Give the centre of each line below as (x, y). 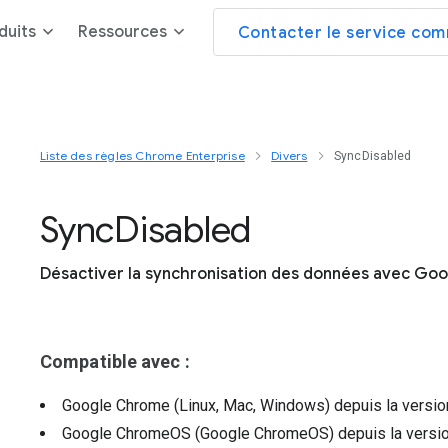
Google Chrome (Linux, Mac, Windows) (198, 405)
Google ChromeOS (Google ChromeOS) (200, 433)
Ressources (122, 32)
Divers (289, 155)
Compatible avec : (115, 361)
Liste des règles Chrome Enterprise (142, 155)
